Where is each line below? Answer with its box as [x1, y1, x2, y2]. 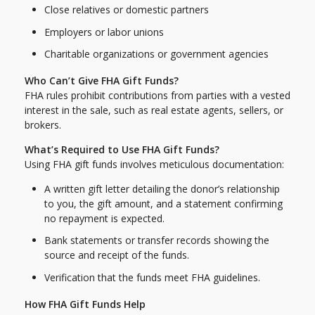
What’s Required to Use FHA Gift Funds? [25, 142, 219, 156]
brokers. [25, 117, 61, 131]
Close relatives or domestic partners [44, 3, 209, 17]
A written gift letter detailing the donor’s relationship [44, 181, 280, 195]
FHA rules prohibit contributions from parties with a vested [25, 88, 290, 102]
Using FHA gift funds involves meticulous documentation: [25, 157, 284, 171]
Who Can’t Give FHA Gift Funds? [25, 73, 179, 87]
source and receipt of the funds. [44, 248, 189, 262]
